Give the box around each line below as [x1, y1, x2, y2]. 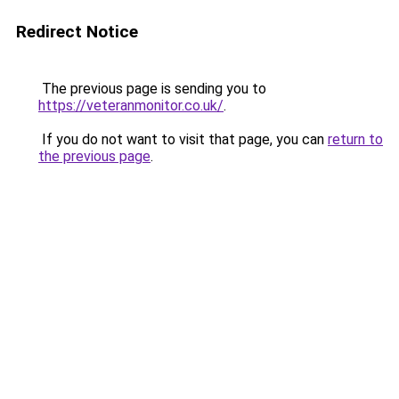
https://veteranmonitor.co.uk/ [38, 97, 224, 114]
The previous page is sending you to [38, 80, 266, 97]
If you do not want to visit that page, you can [38, 131, 328, 148]
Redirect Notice [16, 21, 138, 42]
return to [328, 131, 383, 148]
